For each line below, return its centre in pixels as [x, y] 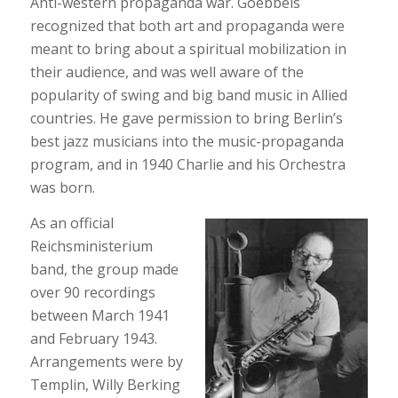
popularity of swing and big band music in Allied [188, 95]
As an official [72, 223]
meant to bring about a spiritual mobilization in [188, 48]
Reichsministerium [91, 246]
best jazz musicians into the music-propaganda [187, 141]
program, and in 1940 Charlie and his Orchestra [187, 164]
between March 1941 [99, 315]
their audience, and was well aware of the [167, 72]
